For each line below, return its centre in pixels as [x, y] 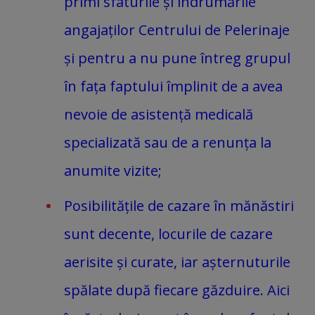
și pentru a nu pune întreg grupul [177, 58]
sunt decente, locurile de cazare [168, 233]
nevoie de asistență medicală [159, 114]
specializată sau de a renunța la [168, 142]
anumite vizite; [113, 170]
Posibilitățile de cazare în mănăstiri [179, 205]
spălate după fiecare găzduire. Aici [177, 290]
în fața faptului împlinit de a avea [173, 86]
